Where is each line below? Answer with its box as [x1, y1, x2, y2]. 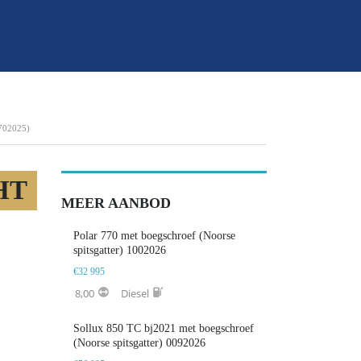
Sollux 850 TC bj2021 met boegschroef [73, 322, 254, 334]
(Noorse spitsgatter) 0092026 [73, 336, 205, 349]
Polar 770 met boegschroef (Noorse [73, 230, 235, 242]
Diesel [121, 285, 149, 301]
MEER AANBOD [61, 195, 171, 211]
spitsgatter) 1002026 [73, 244, 166, 256]
